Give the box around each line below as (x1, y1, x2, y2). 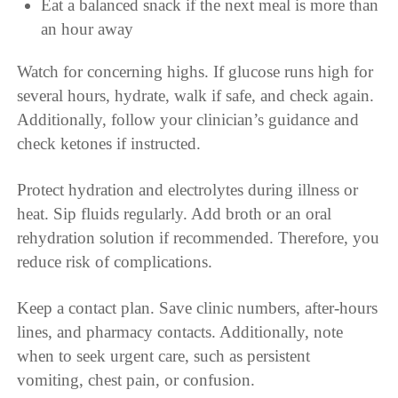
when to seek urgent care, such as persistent (17, 346, 311, 366)
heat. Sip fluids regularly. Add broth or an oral (17, 204, 332, 224)
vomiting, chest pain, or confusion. (17, 370, 256, 390)
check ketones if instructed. (17, 134, 202, 154)
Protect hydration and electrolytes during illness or (17, 180, 359, 200)
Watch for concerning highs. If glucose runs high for (17, 62, 374, 82)
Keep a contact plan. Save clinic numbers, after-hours (17, 298, 378, 318)
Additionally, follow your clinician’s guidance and (17, 110, 360, 130)
